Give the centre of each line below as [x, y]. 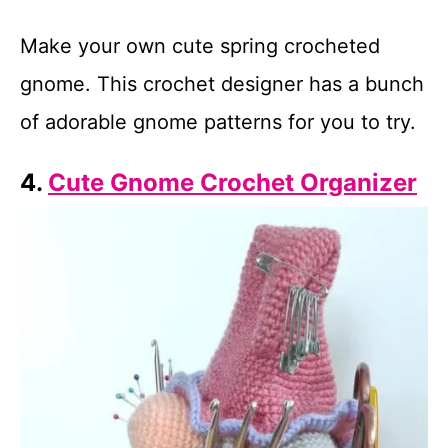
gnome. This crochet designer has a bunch [222, 84]
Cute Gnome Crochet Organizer [232, 182]
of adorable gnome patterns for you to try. [218, 122]
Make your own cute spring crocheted [200, 46]
